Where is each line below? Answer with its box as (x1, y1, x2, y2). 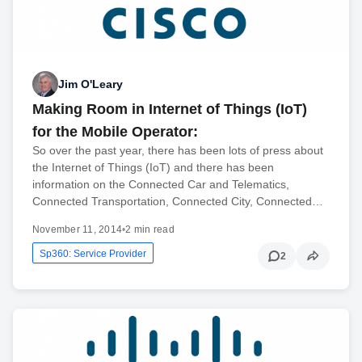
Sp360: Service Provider (40, 248, 146, 260)
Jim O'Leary (58, 77, 123, 90)
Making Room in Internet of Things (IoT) (32, 101, 307, 118)
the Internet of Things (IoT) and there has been (32, 161, 274, 175)
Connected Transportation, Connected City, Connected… (32, 195, 323, 208)
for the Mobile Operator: (32, 124, 198, 141)
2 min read (125, 224, 175, 236)
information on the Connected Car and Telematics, (32, 178, 289, 192)
